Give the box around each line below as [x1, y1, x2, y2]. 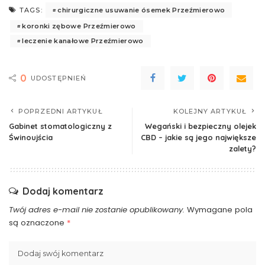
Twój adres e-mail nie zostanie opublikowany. [9, 204, 185, 216]
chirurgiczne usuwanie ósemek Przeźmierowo [57, 5, 225, 14]
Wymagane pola [187, 204, 253, 216]
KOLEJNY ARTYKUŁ [173, 107, 247, 116]
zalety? [229, 144, 256, 154]
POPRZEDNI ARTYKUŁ [18, 107, 103, 116]
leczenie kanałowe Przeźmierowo [22, 37, 144, 46]
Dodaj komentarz [22, 185, 104, 198]
